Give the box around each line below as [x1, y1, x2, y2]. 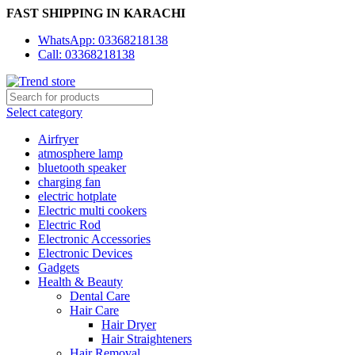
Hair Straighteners [101, 332, 192, 345]
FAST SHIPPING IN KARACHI [6, 6, 185, 20]
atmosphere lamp [38, 147, 123, 160]
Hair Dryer [101, 318, 156, 331]
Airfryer [38, 132, 78, 146]
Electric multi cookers [38, 204, 147, 217]
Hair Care [70, 303, 119, 317]
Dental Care [70, 289, 130, 303]
